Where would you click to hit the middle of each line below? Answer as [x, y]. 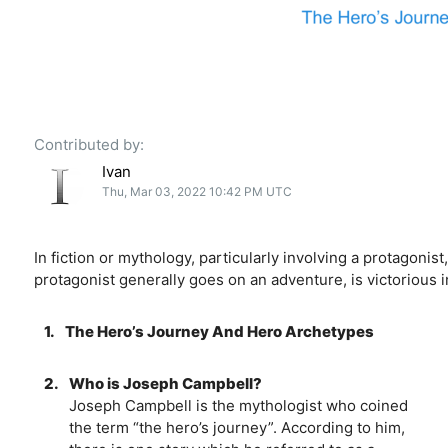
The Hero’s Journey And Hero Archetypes [219, 331]
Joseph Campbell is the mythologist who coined [238, 405]
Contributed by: [88, 144]
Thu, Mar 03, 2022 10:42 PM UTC [197, 191]
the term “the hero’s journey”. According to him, [236, 427]
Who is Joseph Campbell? [165, 383]
